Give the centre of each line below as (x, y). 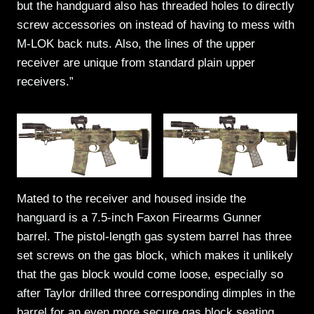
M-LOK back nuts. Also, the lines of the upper (136, 44)
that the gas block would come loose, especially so (150, 274)
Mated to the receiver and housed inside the (131, 198)
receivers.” (45, 82)
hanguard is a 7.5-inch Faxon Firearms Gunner (139, 217)
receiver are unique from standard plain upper (136, 63)
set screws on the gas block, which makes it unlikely (155, 255)
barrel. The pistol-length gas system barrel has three (154, 236)
